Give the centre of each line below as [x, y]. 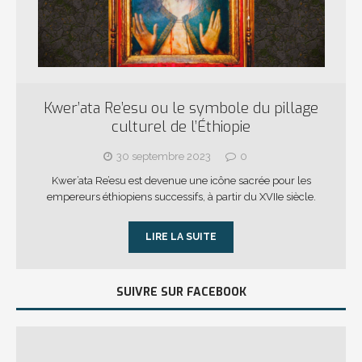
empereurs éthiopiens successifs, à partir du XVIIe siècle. [181, 196]
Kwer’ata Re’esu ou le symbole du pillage [181, 108]
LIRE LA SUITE [181, 236]
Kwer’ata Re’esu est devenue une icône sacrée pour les [181, 180]
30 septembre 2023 [163, 156]
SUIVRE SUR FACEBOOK [181, 292]
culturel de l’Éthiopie [181, 126]
